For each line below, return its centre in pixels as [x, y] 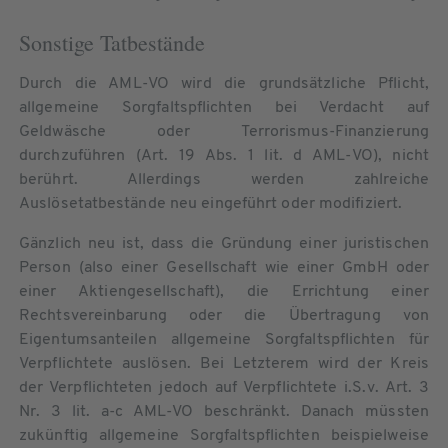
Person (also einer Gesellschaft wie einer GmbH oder [224, 267]
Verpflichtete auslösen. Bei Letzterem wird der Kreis [224, 363]
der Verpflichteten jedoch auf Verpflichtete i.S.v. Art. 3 [224, 387]
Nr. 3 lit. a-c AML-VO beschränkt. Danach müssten [224, 411]
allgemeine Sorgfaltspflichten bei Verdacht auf [224, 107]
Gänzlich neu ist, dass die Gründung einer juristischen [224, 243]
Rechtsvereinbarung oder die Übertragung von [224, 315]
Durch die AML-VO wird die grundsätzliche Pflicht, [224, 83]
